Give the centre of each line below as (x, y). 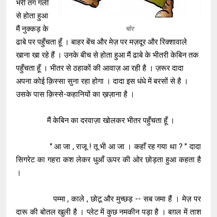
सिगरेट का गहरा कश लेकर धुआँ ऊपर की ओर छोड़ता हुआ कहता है (108, 160)
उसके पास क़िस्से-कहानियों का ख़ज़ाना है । (76, 94)
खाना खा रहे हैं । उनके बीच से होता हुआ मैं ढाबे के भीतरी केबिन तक (108, 55)
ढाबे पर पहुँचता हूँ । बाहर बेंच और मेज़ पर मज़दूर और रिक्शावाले (102, 42)
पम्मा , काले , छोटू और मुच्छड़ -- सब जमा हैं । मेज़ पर (108, 199)
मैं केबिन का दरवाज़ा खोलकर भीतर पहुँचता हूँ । (96, 120)
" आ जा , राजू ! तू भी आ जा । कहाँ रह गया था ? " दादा (108, 147)
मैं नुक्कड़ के (32, 29)
